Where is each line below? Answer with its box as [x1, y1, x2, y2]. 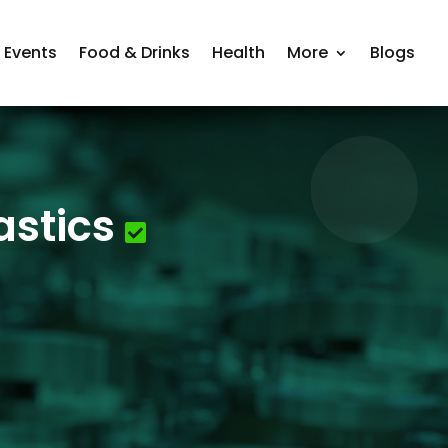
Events [3, 41, 57, 64]
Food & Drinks [78, 41, 190, 64]
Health [211, 41, 265, 64]
